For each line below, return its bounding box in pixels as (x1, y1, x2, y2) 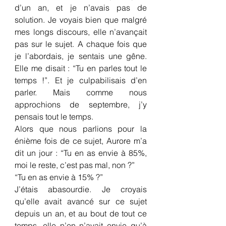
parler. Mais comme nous (15, 87, 147, 97)
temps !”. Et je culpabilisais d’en (15, 75, 147, 85)
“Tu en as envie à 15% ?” (15, 172, 103, 182)
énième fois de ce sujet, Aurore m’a (15, 136, 147, 146)
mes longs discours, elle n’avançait (15, 27, 147, 37)
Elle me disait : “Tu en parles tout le (15, 63, 147, 73)
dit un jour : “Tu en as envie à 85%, (15, 148, 147, 158)
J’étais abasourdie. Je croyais (15, 184, 147, 194)
